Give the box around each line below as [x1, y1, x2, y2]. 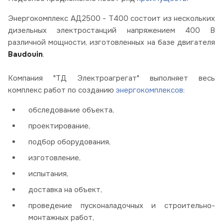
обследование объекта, [28, 105, 116, 115]
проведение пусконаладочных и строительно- [28, 201, 215, 211]
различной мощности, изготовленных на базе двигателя [8, 37, 215, 48]
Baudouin [8, 49, 43, 60]
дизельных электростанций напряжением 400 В [8, 25, 215, 36]
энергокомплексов [116, 85, 183, 96]
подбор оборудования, [28, 137, 112, 147]
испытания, [28, 169, 70, 179]
